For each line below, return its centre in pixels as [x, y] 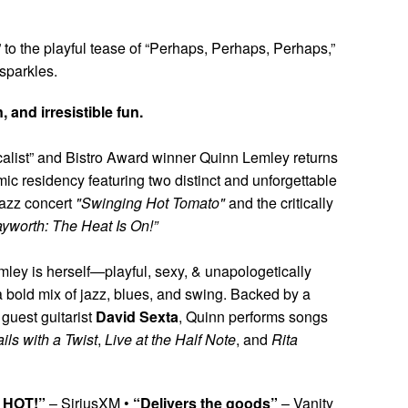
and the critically [279, 202]
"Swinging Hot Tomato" [150, 202]
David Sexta [137, 316]
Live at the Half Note [170, 339]
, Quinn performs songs [253, 316]
